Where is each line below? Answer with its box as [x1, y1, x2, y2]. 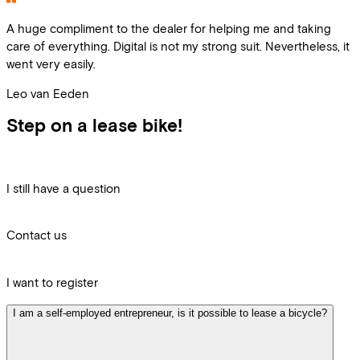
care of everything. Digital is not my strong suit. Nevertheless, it [6, 38, 350, 53]
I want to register [6, 275, 98, 290]
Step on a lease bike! [6, 114, 182, 137]
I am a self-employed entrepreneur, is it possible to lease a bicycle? [13, 307, 327, 320]
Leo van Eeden [6, 85, 89, 100]
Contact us [6, 227, 67, 243]
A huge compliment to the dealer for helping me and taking [6, 20, 331, 35]
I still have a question [6, 181, 121, 196]
